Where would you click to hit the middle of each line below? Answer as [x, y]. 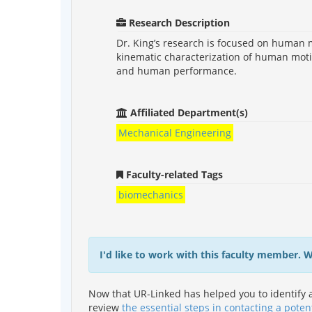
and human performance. [177, 70]
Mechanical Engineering [174, 132]
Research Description [178, 22]
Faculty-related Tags [173, 174]
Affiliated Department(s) [188, 112]
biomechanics [150, 194]
